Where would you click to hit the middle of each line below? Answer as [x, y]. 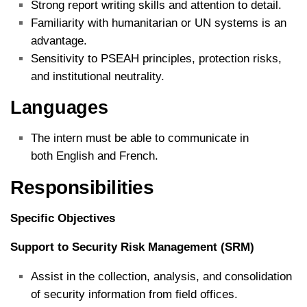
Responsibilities [82, 187]
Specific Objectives [63, 218]
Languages [59, 107]
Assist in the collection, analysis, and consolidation [161, 277]
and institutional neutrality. [98, 76]
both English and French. [95, 156]
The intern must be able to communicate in [140, 138]
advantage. [59, 40]
